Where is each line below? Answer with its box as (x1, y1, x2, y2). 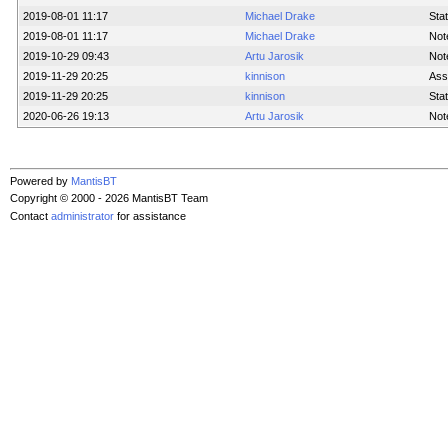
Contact (10, 209, 51, 222)
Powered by (10, 175, 71, 188)
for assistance (114, 209, 186, 222)
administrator (51, 209, 114, 222)
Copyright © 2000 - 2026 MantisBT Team (10, 192, 208, 205)
